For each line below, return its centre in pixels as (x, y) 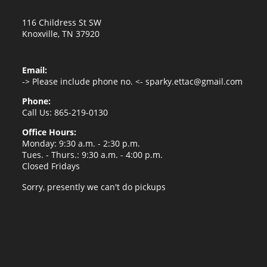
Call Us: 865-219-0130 (65, 112)
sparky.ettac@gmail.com (194, 81)
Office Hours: (49, 132)
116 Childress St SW (62, 22)
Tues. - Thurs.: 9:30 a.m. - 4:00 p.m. (93, 154)
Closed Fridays (51, 166)
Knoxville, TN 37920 (61, 33)
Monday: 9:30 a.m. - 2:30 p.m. (81, 143)
